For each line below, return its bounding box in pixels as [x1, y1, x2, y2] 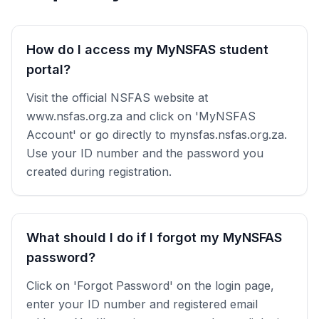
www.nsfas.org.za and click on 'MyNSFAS [26, 109, 256, 123]
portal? [26, 62, 70, 77]
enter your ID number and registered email [26, 297, 258, 311]
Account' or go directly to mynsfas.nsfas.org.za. [26, 127, 287, 142]
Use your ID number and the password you [26, 146, 263, 160]
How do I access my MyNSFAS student [26, 42, 268, 57]
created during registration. [26, 164, 172, 179]
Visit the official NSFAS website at [26, 90, 208, 105]
